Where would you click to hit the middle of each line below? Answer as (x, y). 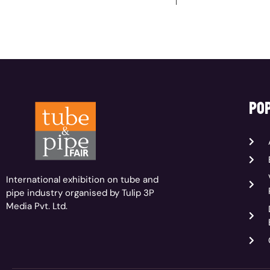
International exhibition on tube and (82, 179)
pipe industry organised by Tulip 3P (80, 193)
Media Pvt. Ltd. (37, 206)
